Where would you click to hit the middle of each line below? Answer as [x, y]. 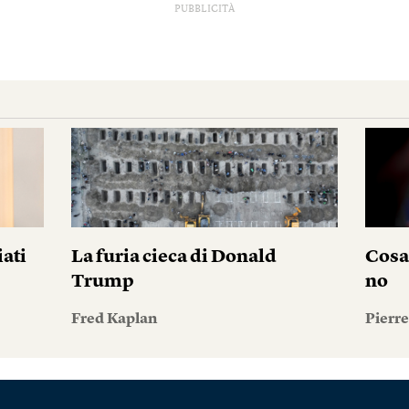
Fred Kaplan [114, 320]
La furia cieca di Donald [173, 257]
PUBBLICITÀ [204, 10]
